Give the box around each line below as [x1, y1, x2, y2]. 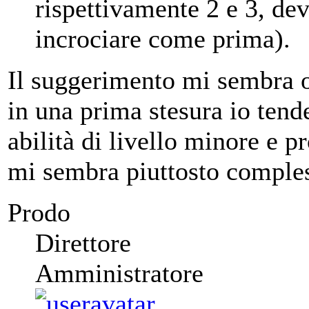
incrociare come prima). [35, 24, 290, 54]
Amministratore [35, 259, 203, 288]
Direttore [35, 228, 131, 258]
